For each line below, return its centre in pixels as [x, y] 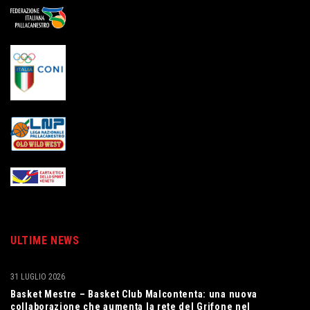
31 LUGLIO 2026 [38, 276]
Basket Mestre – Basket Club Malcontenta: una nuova [134, 294]
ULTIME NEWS [45, 240]
